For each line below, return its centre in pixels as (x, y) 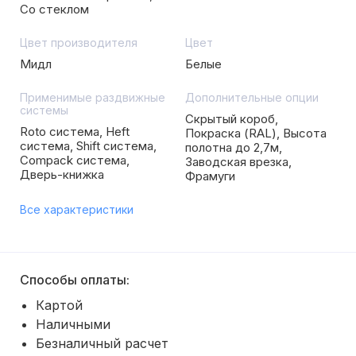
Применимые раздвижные (93, 97)
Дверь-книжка (62, 174)
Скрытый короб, (232, 119)
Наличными (73, 324)
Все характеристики (77, 209)
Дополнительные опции (252, 97)
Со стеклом (54, 9)
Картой (59, 305)
